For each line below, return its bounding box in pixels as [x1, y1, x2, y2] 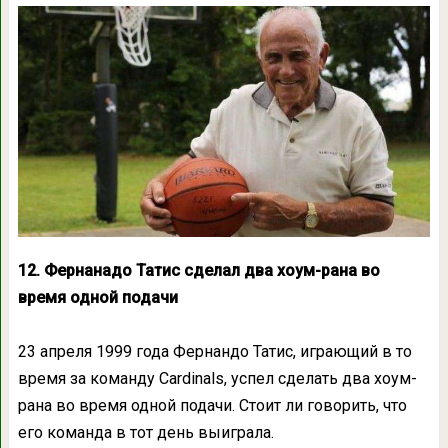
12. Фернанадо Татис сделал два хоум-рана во [17, 261, 380, 281]
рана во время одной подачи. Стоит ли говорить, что [17, 396, 407, 416]
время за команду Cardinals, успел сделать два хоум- [17, 369, 417, 389]
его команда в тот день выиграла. [17, 423, 274, 443]
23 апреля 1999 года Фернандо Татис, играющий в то [17, 342, 412, 362]
